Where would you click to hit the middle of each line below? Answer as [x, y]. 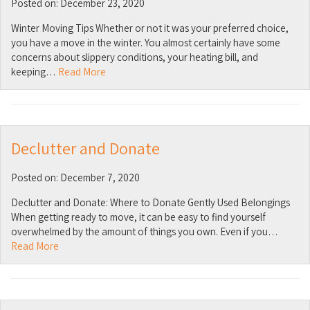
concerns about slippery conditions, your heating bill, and [135, 57]
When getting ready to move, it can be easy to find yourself [138, 217]
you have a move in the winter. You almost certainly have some [146, 43]
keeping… [35, 72]
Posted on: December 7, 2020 [75, 177]
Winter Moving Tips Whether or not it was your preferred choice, [150, 28]
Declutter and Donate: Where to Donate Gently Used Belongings [151, 202]
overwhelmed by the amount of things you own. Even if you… [145, 231]
